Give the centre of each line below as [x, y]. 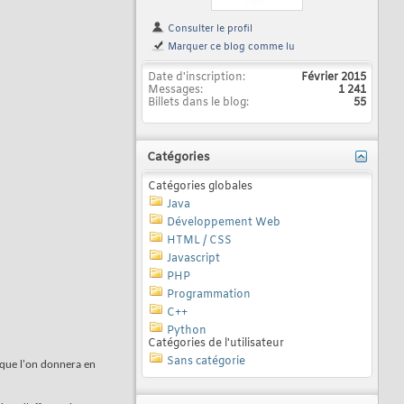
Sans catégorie [206, 362]
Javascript [193, 259]
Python [187, 331]
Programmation [209, 295]
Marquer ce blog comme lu [230, 47]
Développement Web [224, 223]
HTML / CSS [199, 241]
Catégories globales [200, 187]
